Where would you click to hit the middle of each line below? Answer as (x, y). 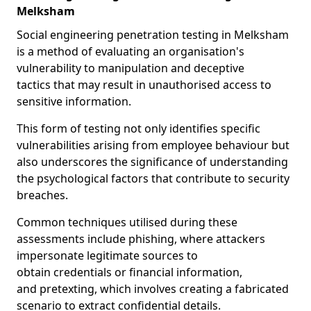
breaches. (42, 195)
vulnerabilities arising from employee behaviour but (153, 145)
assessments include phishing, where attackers (141, 239)
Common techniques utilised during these (127, 222)
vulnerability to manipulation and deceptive (131, 68)
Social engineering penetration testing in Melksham (153, 35)
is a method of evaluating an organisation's (131, 51)
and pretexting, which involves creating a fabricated (153, 289)
